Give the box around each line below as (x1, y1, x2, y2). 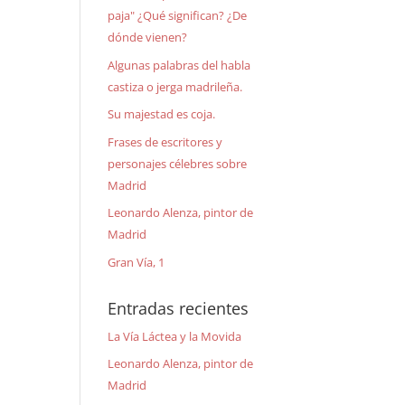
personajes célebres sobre (108, 155, 248, 172)
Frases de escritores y (108, 133, 223, 150)
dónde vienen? (108, 29, 188, 45)
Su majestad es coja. (108, 106, 216, 122)
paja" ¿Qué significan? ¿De (108, 7, 248, 24)
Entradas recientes (108, 297, 250, 319)
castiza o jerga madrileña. (108, 78, 243, 95)
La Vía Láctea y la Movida (108, 327, 242, 344)
